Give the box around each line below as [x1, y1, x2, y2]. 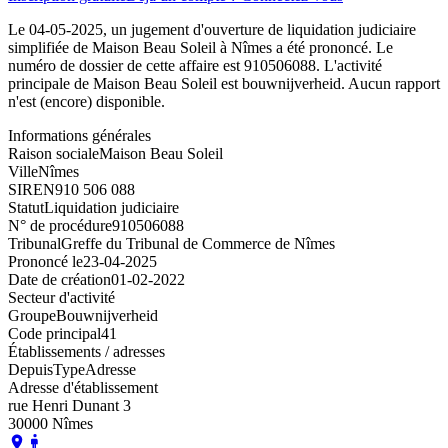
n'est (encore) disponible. [8, 92, 165, 110]
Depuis [8, 360, 53, 378]
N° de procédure [8, 216, 112, 234]
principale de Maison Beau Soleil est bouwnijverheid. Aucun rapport [8, 74, 440, 92]
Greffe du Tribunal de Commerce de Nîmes [61, 234, 335, 252]
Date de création [8, 270, 111, 288]
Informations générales [8, 126, 151, 144]
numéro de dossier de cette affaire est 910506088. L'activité [8, 56, 382, 74]
